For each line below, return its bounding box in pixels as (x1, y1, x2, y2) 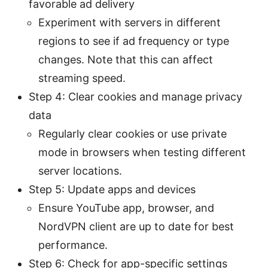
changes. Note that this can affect (38, 53, 213, 66)
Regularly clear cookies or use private (38, 127, 227, 141)
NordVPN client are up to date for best (38, 220, 234, 233)
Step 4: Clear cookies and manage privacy (29, 90, 242, 103)
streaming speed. (38, 72, 126, 85)
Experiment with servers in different (38, 16, 221, 29)
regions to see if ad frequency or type (38, 35, 229, 48)
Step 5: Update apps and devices (29, 183, 196, 196)
